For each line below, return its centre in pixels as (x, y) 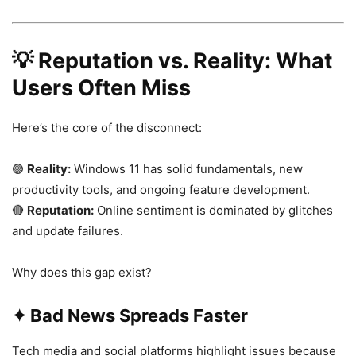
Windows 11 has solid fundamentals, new (187, 168)
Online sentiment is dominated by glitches (213, 210)
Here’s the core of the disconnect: (107, 127)
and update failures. (68, 230)
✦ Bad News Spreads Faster (130, 315)
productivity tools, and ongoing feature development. (161, 189)
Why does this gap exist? (82, 272)
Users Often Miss (101, 87)
